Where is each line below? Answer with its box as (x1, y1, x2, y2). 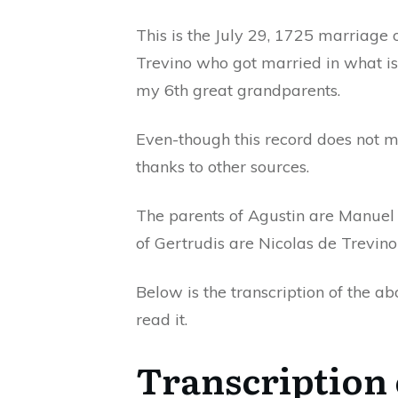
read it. (136, 308, 187, 330)
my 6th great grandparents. (136, 79, 340, 100)
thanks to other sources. (136, 155, 309, 177)
